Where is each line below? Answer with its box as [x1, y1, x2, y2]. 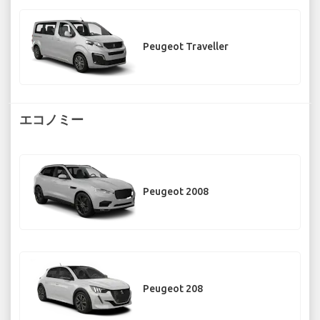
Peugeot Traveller [143, 41, 229, 53]
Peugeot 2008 [143, 186, 209, 198]
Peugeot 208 [143, 283, 203, 295]
